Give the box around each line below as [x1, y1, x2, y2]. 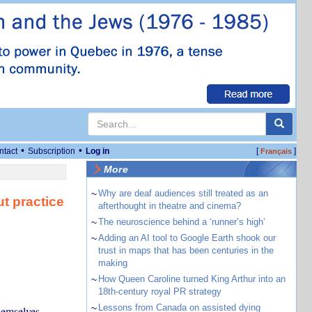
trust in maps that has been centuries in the [97, 245, 274, 256]
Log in [86, 146, 109, 156]
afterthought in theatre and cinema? [97, 201, 241, 211]
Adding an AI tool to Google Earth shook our [97, 233, 276, 243]
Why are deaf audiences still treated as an [97, 188, 268, 198]
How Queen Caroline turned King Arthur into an [97, 274, 286, 284]
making [97, 258, 127, 268]
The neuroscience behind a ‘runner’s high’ [97, 217, 265, 227]
